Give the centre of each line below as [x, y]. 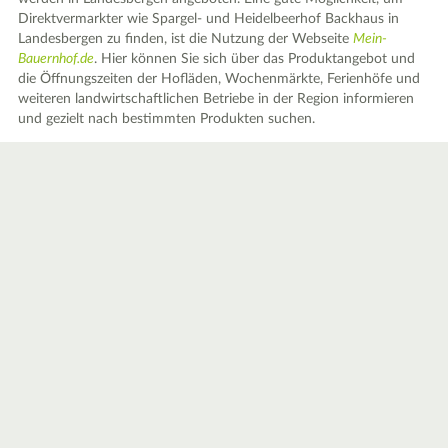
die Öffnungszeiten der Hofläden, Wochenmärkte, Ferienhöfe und [219, 79]
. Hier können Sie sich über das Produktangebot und [255, 59]
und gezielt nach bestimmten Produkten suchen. [167, 119]
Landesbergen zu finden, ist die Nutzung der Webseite [186, 39]
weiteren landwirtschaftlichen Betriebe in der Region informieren [216, 99]
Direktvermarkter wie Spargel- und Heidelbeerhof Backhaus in [209, 19]
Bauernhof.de [56, 59]
